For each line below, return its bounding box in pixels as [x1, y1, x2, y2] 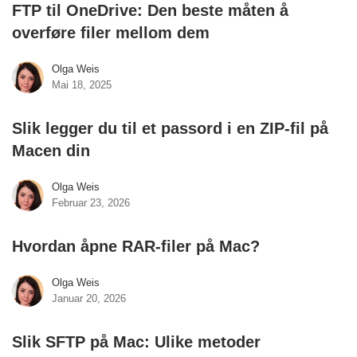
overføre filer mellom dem [12, 24, 210, 41]
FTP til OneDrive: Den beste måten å [12, 2, 288, 19]
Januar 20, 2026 [52, 292, 126, 304]
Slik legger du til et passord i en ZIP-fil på [12, 120, 328, 137]
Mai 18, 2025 [52, 79, 112, 91]
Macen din [12, 142, 90, 159]
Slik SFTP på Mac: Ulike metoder [12, 333, 261, 351]
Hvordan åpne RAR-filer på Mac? [12, 237, 260, 255]
